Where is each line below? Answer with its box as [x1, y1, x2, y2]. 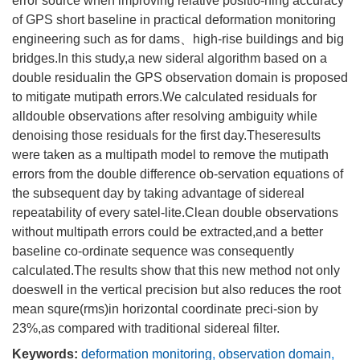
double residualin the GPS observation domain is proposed [12, 71, 348, 84]
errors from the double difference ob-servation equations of [12, 167, 343, 181]
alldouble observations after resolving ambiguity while [12, 109, 317, 123]
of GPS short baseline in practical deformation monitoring [12, 13, 336, 27]
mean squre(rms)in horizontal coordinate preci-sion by [12, 302, 318, 316]
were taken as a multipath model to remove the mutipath [12, 148, 329, 162]
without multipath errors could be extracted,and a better [12, 225, 323, 239]
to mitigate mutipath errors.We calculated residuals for [12, 90, 317, 104]
